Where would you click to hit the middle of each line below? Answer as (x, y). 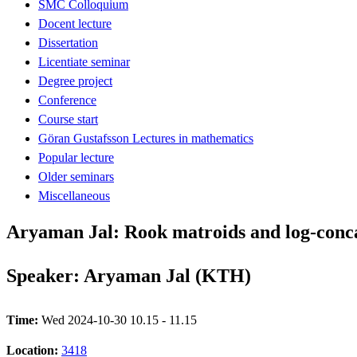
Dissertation (68, 42)
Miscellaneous (74, 195)
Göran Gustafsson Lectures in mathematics (146, 138)
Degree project (75, 80)
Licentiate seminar (84, 61)
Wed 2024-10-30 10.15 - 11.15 (119, 320)
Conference (67, 100)
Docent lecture (75, 23)
